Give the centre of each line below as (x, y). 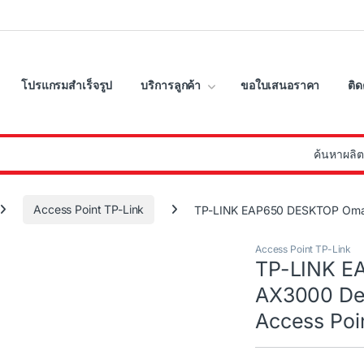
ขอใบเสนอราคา (280, 85)
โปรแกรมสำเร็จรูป (67, 85)
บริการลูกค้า (171, 85)
